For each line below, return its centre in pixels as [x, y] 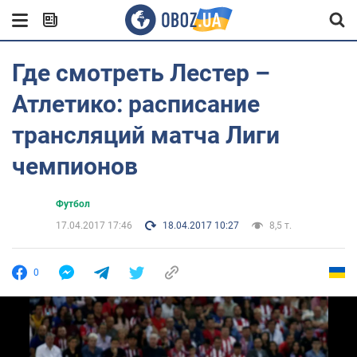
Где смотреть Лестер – [141, 73]
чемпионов [75, 166]
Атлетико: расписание [136, 104]
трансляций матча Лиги [146, 135]
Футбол [73, 204]
